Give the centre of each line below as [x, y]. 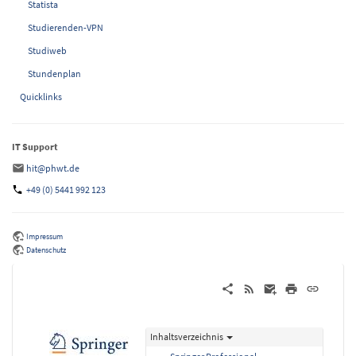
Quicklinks [41, 97]
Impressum [44, 236]
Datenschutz [46, 250]
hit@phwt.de [53, 168]
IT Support [35, 147]
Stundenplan [54, 74]
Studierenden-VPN [66, 27]
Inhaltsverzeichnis [187, 337]
